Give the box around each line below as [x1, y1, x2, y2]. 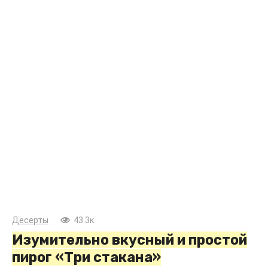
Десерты [12, 215, 48, 226]
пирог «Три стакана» [12, 248, 161, 266]
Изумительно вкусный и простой [12, 231, 247, 248]
